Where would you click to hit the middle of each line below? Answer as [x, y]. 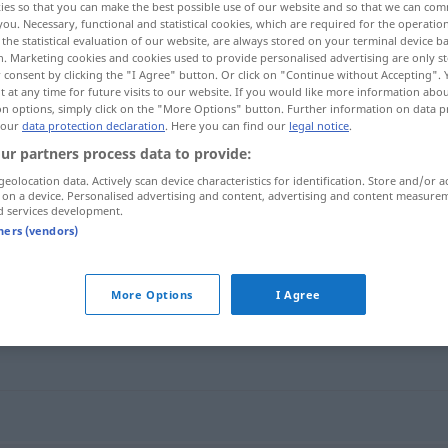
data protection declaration [93, 126]
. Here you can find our [227, 126]
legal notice [319, 126]
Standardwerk [205, 221]
